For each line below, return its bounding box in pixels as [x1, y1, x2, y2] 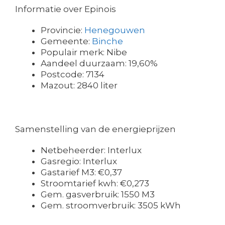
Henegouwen [84, 25, 145, 35]
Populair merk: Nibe [41, 47, 127, 57]
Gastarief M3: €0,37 [41, 167, 122, 178]
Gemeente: [41, 36, 92, 46]
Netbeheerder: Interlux [41, 145, 142, 156]
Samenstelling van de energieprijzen [15, 124, 176, 135]
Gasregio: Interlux [41, 156, 117, 167]
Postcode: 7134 [41, 69, 104, 79]
